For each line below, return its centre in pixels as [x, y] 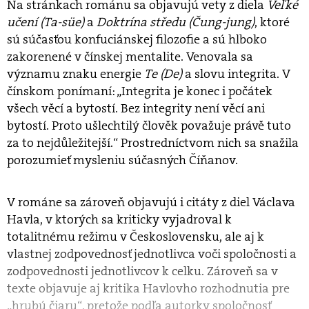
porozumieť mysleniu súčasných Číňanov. [123, 160]
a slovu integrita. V [238, 74]
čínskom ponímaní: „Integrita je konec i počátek [140, 91]
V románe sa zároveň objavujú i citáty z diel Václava [151, 202]
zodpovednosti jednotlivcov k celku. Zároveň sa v [142, 271]
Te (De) [165, 74]
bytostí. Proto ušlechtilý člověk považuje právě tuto [149, 126]
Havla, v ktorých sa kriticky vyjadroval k [119, 220]
